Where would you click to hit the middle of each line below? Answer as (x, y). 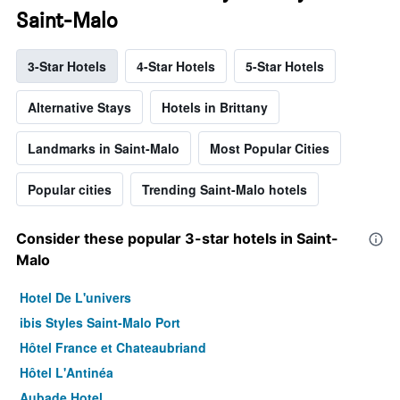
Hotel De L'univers (75, 297)
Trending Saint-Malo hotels (225, 189)
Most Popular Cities (270, 148)
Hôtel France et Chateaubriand (113, 347)
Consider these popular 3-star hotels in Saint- (177, 238)
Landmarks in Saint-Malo (104, 148)
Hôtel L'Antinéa (67, 372)
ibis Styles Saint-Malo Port (100, 322)
